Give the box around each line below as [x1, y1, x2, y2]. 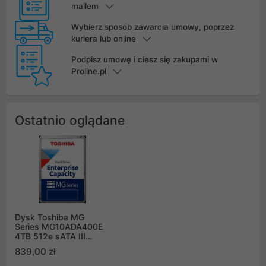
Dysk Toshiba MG [15, 211, 84, 222]
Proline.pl [71, 66, 106, 76]
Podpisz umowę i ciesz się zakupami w [71, 54, 218, 64]
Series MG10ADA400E [15, 221, 103, 232]
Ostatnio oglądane [15, 112, 125, 128]
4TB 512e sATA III [15, 230, 85, 241]
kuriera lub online [71, 33, 136, 43]
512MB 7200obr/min [15, 240, 96, 251]
